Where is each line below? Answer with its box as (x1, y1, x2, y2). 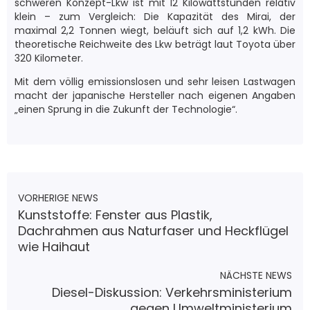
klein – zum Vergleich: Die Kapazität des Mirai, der (15, 10, 295, 24)
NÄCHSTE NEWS (220, 268, 292, 282)
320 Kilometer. (15, 51, 83, 65)
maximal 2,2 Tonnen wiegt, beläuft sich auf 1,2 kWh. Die (15, 24, 295, 37)
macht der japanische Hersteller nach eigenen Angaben (15, 89, 295, 102)
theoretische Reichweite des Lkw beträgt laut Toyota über (15, 37, 295, 51)
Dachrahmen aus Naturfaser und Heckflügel (18, 222, 289, 239)
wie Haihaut (18, 238, 90, 255)
